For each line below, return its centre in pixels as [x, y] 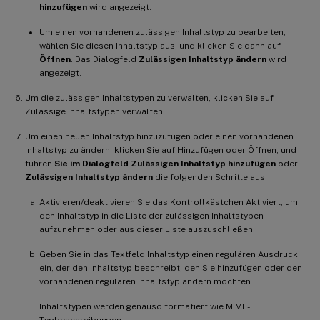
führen [40, 163]
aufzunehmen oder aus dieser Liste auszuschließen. [147, 229]
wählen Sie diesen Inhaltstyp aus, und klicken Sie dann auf [160, 45]
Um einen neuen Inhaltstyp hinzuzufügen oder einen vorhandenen [159, 136]
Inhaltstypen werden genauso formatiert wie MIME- [145, 306]
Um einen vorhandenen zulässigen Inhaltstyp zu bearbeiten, [162, 32]
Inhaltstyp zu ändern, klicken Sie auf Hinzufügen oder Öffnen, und [161, 150]
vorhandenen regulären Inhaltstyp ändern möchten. [146, 281]
